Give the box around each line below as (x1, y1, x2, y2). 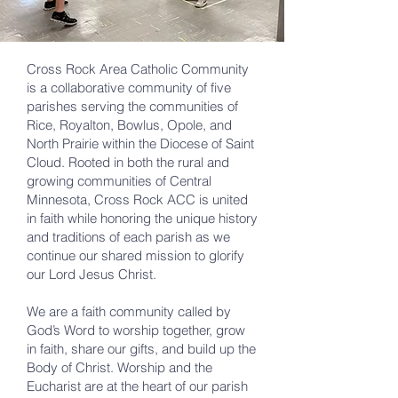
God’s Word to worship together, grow (27, 322, 245, 338)
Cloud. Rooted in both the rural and (27, 154, 229, 171)
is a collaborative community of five (27, 79, 231, 96)
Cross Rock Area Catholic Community (27, 60, 249, 77)
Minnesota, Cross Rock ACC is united (27, 191, 248, 208)
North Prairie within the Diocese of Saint (27, 135, 254, 152)
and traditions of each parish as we (27, 228, 230, 245)
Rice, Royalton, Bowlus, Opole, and (27, 116, 232, 133)
